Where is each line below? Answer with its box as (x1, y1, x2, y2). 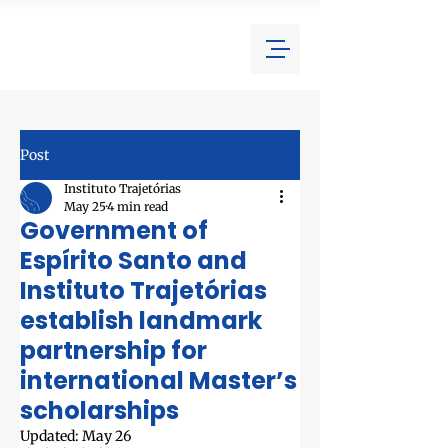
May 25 (64, 199, 106, 214)
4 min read (107, 199, 168, 214)
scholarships (20, 394, 179, 427)
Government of (20, 214, 208, 247)
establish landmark (20, 304, 262, 337)
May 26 (82, 427, 131, 445)
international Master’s (20, 364, 297, 397)
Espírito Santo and (20, 244, 247, 277)
